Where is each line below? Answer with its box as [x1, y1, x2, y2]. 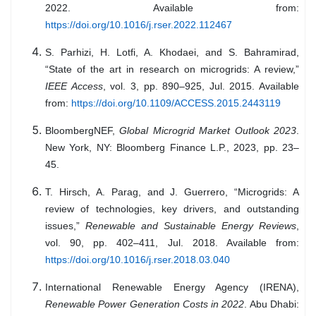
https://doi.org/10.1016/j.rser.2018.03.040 [45, 254, 230, 266]
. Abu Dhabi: [244, 298, 300, 310]
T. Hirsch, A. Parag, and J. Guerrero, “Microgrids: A [45, 186, 299, 198]
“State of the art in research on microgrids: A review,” [45, 63, 299, 75]
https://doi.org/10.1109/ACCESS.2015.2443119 [71, 97, 281, 109]
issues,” [45, 220, 85, 232]
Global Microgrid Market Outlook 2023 [119, 125, 297, 137]
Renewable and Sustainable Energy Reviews [85, 220, 296, 232]
